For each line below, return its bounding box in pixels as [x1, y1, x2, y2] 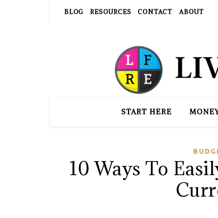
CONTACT [138, 8, 173, 16]
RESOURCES [90, 8, 131, 16]
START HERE [121, 107, 172, 116]
